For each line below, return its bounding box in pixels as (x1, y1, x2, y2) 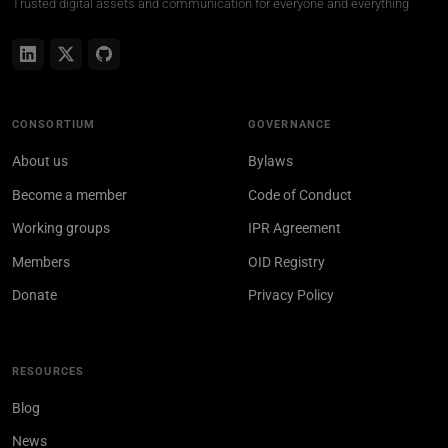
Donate (12, 287, 57, 304)
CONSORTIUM (12, 118, 96, 132)
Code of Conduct (248, 186, 352, 203)
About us (12, 153, 68, 170)
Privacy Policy (248, 287, 334, 304)
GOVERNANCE (248, 118, 332, 132)
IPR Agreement (248, 220, 341, 237)
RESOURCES (12, 365, 85, 379)
